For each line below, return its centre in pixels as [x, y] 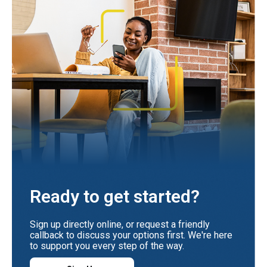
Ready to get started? [115, 196]
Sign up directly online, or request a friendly [120, 224]
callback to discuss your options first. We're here [131, 235]
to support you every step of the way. [107, 246]
